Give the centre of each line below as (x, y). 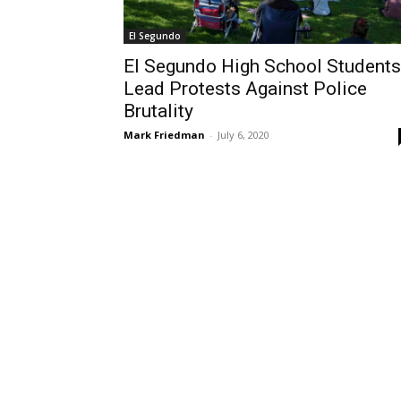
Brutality (158, 111)
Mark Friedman (164, 135)
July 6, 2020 (243, 135)
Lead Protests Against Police (245, 89)
